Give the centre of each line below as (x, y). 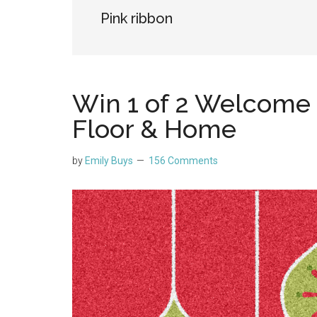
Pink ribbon (137, 18)
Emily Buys (109, 161)
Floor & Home (154, 129)
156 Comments (183, 161)
